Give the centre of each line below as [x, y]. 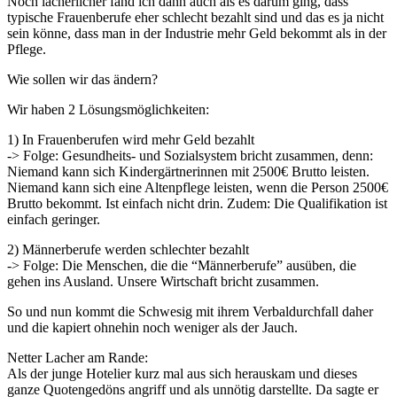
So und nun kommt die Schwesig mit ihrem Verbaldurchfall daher [190, 311]
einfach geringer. [54, 219]
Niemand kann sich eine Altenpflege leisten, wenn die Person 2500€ [198, 187]
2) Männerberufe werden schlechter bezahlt [128, 249]
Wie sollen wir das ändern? [82, 79]
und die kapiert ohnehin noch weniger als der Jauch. [152, 327]
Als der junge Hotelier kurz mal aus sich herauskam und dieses [182, 373]
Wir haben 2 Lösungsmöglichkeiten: [108, 109]
